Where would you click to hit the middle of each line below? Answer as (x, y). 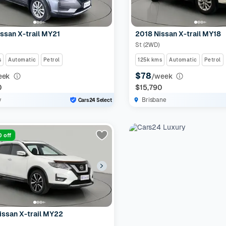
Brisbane (154, 100)
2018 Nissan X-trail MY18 (178, 34)
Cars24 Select (95, 100)
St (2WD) (148, 45)
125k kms (150, 60)
